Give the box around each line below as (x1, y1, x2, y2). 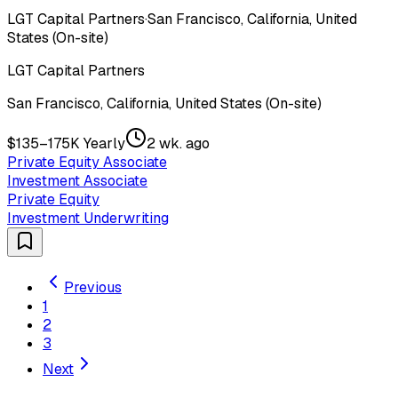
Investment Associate (7, 171, 147, 190)
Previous (64, 277, 122, 297)
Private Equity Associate (7, 152, 167, 171)
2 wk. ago (147, 133, 210, 153)
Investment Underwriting (7, 208, 169, 227)
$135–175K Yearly (7, 133, 125, 153)
